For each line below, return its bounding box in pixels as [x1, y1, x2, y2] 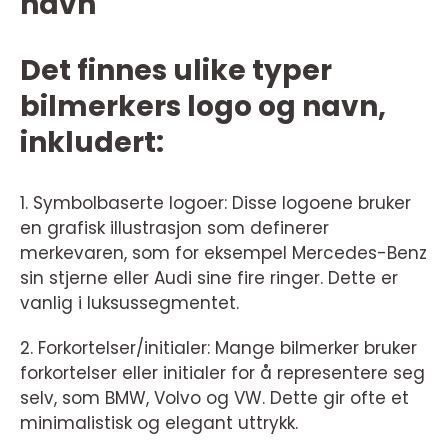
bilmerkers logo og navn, [20, 87, 386, 127]
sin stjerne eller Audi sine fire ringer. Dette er [20, 266, 398, 291]
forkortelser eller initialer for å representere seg [20, 361, 425, 386]
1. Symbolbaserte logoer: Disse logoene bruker [20, 191, 411, 216]
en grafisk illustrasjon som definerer [20, 216, 329, 241]
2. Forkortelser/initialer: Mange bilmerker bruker [20, 336, 417, 361]
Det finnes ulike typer [20, 51, 332, 91]
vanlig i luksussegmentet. [20, 291, 239, 316]
